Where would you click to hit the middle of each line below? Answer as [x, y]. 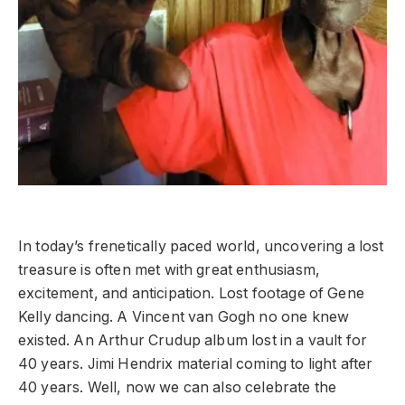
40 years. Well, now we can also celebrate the [178, 387]
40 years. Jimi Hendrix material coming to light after [196, 363]
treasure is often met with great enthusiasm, [170, 269]
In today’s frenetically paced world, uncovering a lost [201, 246]
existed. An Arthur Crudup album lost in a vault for [193, 340]
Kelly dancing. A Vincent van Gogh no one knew [184, 316]
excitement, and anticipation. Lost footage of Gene [191, 293]
